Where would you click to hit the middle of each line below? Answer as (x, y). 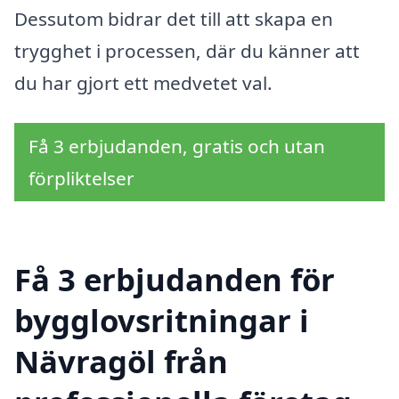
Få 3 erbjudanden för (175, 280)
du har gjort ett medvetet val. (143, 82)
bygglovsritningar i (162, 321)
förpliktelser (81, 179)
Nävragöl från (121, 362)
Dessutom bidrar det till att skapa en (174, 18)
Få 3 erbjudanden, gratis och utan (177, 147)
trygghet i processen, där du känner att (187, 50)
